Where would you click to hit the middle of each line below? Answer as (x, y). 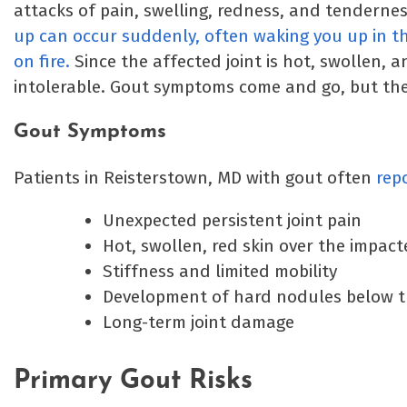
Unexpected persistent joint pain (232, 220)
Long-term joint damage (198, 322)
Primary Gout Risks (133, 381)
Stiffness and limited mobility (219, 271)
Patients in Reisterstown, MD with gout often (195, 177)
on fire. (42, 62)
